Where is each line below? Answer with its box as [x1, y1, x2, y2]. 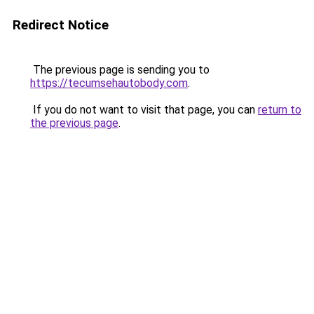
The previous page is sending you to [30, 63, 210, 76]
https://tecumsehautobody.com [30, 76, 188, 90]
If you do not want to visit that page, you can [30, 103, 258, 116]
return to [258, 103, 301, 116]
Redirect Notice [13, 17, 109, 33]
